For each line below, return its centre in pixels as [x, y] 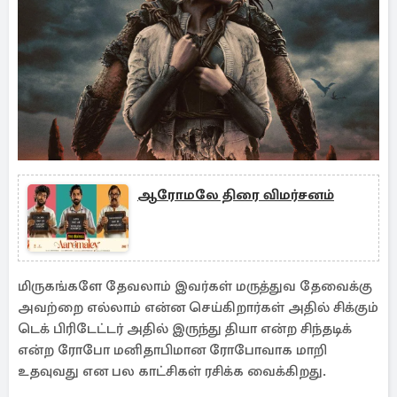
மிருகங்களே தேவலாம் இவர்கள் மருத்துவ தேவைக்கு [195, 286]
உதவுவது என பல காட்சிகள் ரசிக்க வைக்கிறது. [172, 371]
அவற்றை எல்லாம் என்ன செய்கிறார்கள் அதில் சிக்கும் [198, 307]
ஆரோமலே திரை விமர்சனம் [236, 195]
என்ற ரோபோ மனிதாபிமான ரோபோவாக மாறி [172, 350]
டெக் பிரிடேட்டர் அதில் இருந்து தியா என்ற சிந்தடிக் [185, 329]
